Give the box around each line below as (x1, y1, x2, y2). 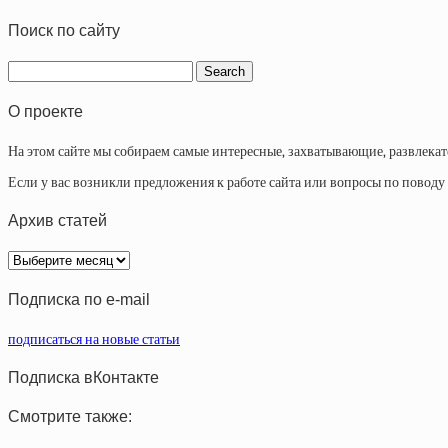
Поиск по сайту (8, 21, 120, 39)
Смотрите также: (8, 408, 132, 426)
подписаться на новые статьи (8, 330, 180, 348)
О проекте (8, 103, 83, 121)
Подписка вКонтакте (8, 368, 159, 386)
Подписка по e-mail (8, 291, 150, 309)
